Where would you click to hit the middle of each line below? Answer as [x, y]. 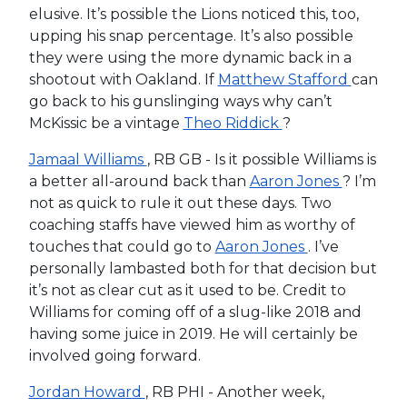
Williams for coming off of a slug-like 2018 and [195, 313]
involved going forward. [114, 356]
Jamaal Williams [88, 160]
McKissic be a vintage [106, 124]
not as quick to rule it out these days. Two [180, 203]
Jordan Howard [87, 392]
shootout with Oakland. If [123, 80]
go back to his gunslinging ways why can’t [180, 102]
